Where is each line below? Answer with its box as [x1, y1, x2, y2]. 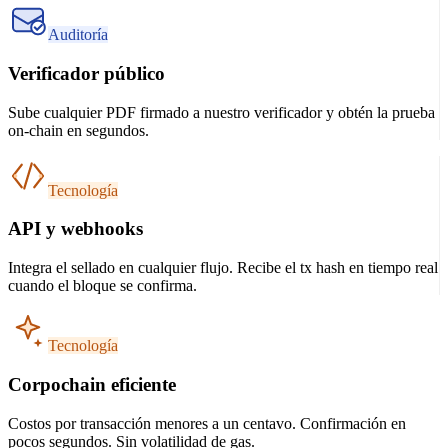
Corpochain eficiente [8, 373, 176, 395]
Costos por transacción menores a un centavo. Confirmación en [8, 414, 406, 432]
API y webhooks [8, 218, 143, 240]
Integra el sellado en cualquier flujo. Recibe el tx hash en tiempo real [8, 259, 438, 277]
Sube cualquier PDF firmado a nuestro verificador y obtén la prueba [8, 103, 435, 121]
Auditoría [48, 26, 108, 44]
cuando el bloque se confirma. [8, 277, 197, 295]
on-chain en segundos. [8, 121, 149, 139]
